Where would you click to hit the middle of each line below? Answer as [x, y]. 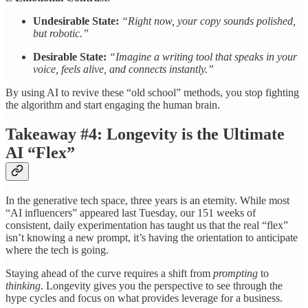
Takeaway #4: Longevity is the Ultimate [145, 134]
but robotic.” [61, 33]
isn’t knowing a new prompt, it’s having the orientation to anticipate [152, 237]
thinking [23, 285]
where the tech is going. [57, 250]
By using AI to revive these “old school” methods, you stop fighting [152, 92]
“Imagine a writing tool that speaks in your [203, 56]
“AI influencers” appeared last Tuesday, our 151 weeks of [131, 212]
